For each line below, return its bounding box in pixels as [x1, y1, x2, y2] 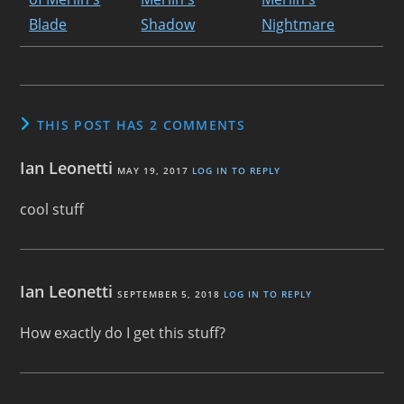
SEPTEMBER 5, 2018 [117, 287, 221, 300]
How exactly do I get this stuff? [20, 322, 226, 343]
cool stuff [20, 198, 85, 219]
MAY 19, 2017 [117, 163, 189, 177]
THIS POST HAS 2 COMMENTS [36, 115, 245, 133]
